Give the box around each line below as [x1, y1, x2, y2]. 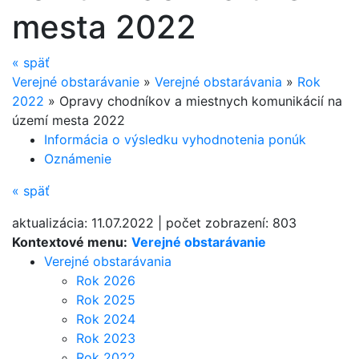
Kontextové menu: [12, 234, 127, 250]
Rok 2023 [76, 330, 135, 346]
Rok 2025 [76, 292, 135, 308]
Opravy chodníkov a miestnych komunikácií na [59, 93, 342, 109]
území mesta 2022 [12, 112, 125, 128]
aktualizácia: [12, 215, 91, 231]
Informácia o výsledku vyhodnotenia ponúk [44, 131, 306, 147]
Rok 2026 [76, 272, 135, 288]
